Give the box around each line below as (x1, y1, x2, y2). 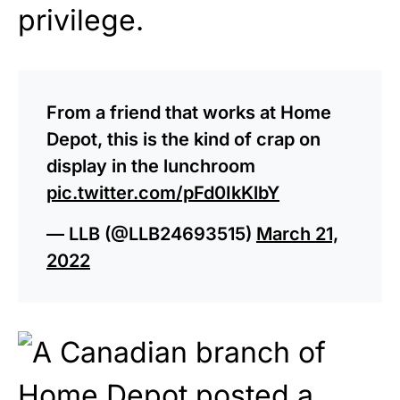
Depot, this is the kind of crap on (46, 128, 321, 150)
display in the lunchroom (46, 154, 255, 177)
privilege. (18, 2, 144, 37)
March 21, (256, 222, 338, 245)
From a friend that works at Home (46, 101, 331, 123)
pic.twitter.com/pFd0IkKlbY (46, 181, 279, 204)
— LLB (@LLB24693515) (46, 222, 256, 245)
